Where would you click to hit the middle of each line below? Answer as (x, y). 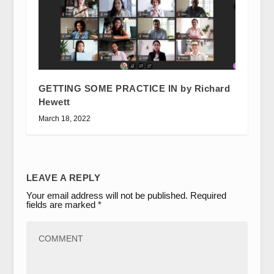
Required (208, 196)
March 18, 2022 (64, 119)
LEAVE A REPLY (63, 178)
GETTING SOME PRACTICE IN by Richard (134, 89)
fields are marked (62, 205)
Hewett (54, 102)
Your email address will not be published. (107, 196)
